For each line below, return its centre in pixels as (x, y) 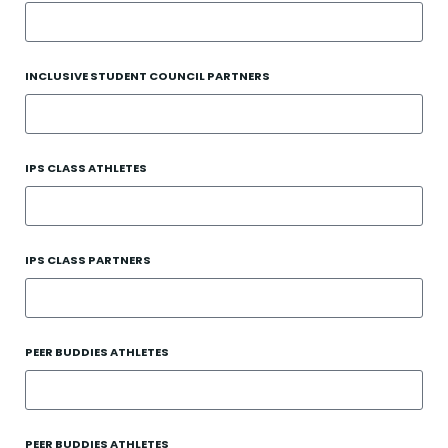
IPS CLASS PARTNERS (88, 260)
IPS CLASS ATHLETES (86, 168)
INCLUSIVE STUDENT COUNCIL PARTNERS (147, 76)
